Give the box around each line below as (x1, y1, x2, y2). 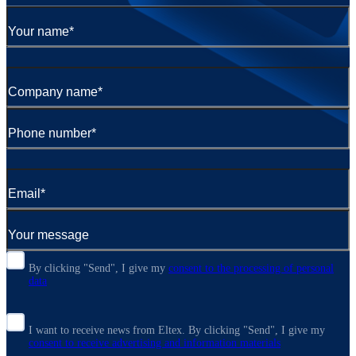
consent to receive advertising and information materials (29, 337, 281, 350)
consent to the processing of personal (168, 262, 334, 275)
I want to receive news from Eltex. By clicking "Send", (29, 324, 281, 337)
